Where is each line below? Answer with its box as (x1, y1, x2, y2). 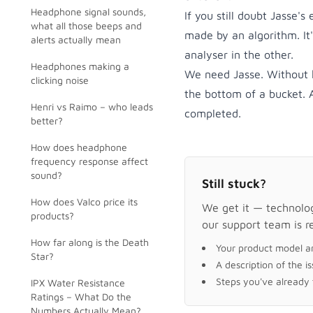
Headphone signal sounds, (31, 6, 146, 17)
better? (31, 115, 63, 126)
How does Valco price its (31, 196, 138, 208)
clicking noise (31, 74, 89, 86)
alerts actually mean (31, 34, 121, 45)
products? (31, 210, 74, 221)
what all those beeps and (31, 20, 142, 31)
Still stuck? (202, 176, 266, 191)
